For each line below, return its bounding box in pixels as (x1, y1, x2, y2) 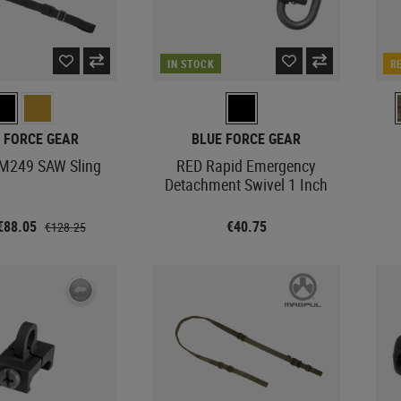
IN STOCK (167, 55, 215, 71)
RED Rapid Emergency (176, 154, 317, 176)
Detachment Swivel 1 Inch (165, 173, 328, 195)
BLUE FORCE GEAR (192, 128, 302, 149)
